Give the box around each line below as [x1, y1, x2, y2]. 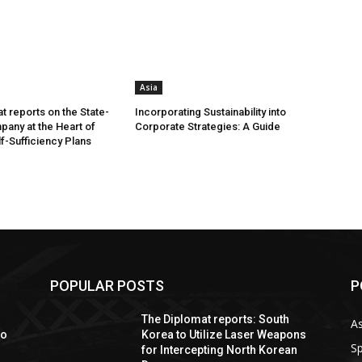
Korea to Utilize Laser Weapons [141, 328, 307, 342]
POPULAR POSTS [50, 277, 164, 295]
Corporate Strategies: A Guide [135, 120, 281, 133]
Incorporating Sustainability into [135, 106, 287, 119]
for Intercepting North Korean [141, 343, 298, 357]
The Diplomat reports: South [141, 313, 290, 326]
